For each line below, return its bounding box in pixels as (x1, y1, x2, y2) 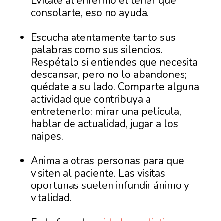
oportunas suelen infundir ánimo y (31, 179, 190, 193)
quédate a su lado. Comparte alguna (31, 80, 200, 94)
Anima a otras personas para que (31, 154, 184, 168)
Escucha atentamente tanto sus (31, 31, 176, 45)
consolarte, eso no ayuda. (31, 6, 149, 20)
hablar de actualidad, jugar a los (31, 117, 179, 131)
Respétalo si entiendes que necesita (31, 55, 198, 70)
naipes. (31, 129, 64, 144)
